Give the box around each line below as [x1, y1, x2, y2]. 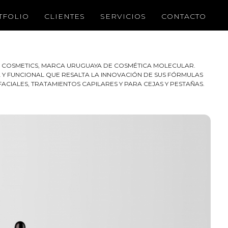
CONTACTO [161, 12, 206, 21]
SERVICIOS [100, 12, 146, 21]
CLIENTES [44, 12, 85, 21]
